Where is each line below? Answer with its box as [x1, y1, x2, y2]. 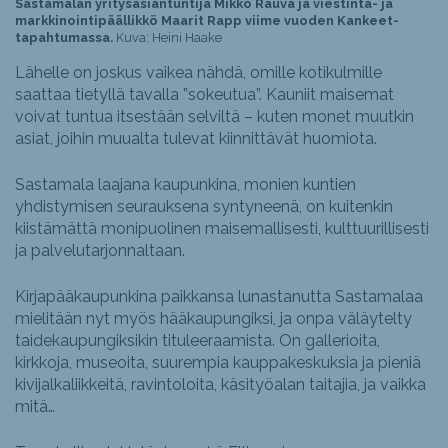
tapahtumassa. [15, 29, 113, 45]
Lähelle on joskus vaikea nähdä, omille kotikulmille [15, 62, 382, 82]
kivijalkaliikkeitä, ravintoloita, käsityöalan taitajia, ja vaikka [15, 374, 426, 394]
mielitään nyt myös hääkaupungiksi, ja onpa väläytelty [15, 308, 412, 328]
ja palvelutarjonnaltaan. [15, 240, 185, 260]
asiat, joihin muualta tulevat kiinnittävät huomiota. [15, 128, 377, 148]
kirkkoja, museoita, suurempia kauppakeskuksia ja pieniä [15, 352, 421, 372]
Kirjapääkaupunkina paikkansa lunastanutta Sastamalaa [15, 286, 423, 306]
